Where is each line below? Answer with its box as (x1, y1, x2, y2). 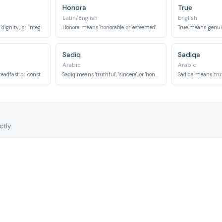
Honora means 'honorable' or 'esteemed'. (62, 24, 157, 31)
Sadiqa (178, 50, 201, 59)
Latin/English (62, 14, 98, 22)
